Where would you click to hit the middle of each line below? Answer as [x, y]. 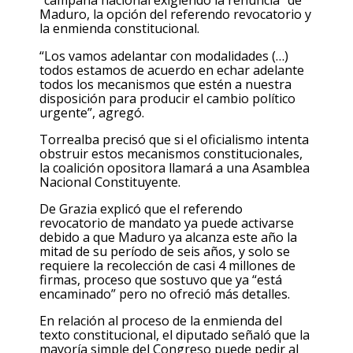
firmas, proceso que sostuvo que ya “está [161, 280]
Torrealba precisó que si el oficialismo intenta [174, 139]
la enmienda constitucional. [119, 29]
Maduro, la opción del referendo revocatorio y [175, 15]
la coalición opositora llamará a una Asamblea [175, 167]
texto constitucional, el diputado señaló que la [175, 335]
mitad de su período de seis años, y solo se [165, 251]
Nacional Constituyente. [110, 182]
